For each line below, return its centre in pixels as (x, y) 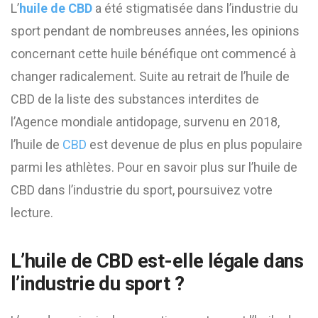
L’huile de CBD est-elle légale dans (157, 261)
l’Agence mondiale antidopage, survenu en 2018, (145, 122)
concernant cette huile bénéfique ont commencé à (153, 54)
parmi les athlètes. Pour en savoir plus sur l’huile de (154, 167)
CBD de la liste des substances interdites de (135, 99)
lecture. (32, 213)
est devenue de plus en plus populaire (194, 144)
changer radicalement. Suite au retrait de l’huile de (150, 76)
